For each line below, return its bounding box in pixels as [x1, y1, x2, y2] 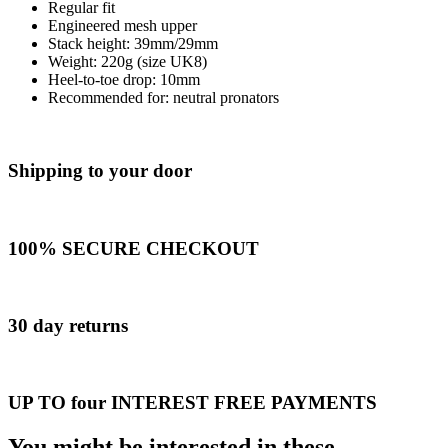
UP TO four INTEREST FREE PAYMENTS [8, 392, 377, 414]
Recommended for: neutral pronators [48, 89, 279, 107]
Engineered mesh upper [48, 17, 197, 35]
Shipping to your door [8, 160, 192, 182]
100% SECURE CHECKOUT [8, 237, 259, 259]
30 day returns [8, 315, 128, 336]
